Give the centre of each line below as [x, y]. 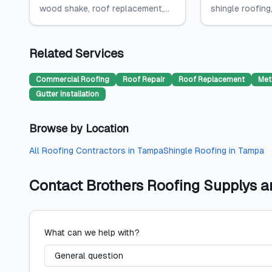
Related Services [76, 53]
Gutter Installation [67, 94]
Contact [58, 185]
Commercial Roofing [73, 80]
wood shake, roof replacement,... [104, 8]
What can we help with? [92, 233]
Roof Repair [144, 80]
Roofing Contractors [84, 151]
